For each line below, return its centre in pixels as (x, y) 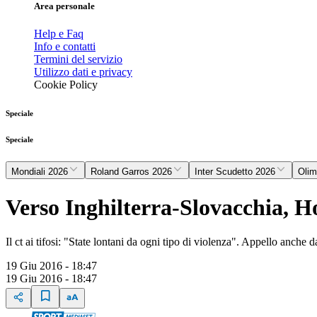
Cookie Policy (66, 85)
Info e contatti (65, 47)
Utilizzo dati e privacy (83, 72)
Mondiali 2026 (40, 172)
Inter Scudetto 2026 (235, 172)
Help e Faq (59, 34)
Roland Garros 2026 (131, 172)
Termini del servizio (78, 59)
